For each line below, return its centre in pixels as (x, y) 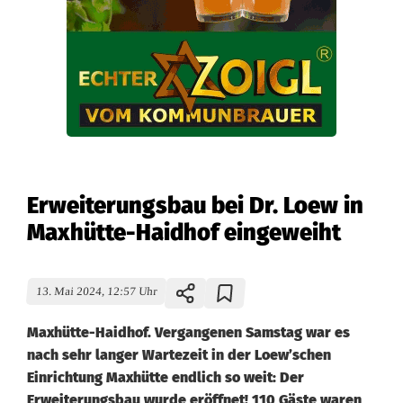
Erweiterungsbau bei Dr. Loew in (195, 206)
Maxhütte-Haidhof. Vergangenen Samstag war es (188, 332)
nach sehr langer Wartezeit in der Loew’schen (179, 355)
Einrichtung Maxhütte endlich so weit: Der (166, 377)
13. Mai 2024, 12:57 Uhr (96, 291)
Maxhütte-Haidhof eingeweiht (184, 233)
